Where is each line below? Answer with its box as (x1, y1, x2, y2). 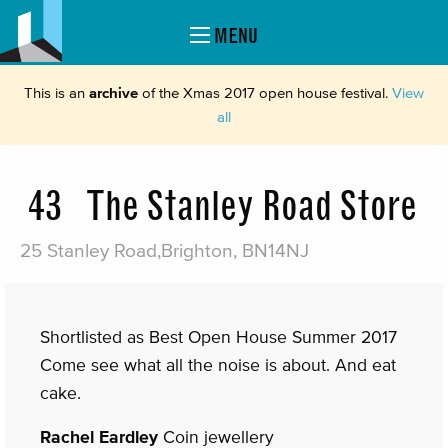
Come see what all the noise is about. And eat (40, 355, 396, 375)
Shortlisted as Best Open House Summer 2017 (40, 327, 397, 347)
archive (89, 84, 138, 101)
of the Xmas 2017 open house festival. (138, 84, 392, 101)
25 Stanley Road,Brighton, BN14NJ (20, 240, 309, 261)
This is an (24, 84, 89, 101)
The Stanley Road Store (86, 182, 417, 230)
